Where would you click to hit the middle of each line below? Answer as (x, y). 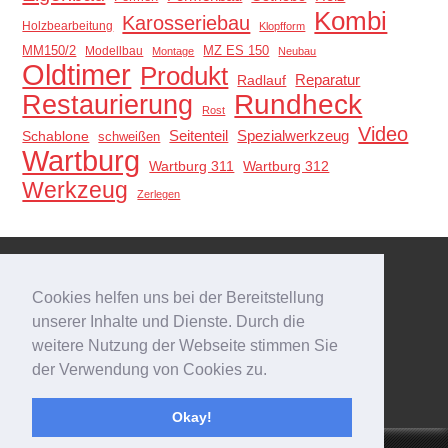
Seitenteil (199, 135)
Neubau (297, 50)
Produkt (184, 75)
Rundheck (298, 104)
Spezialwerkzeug (293, 135)
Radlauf (262, 80)
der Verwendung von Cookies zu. (151, 369)
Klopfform (282, 25)
